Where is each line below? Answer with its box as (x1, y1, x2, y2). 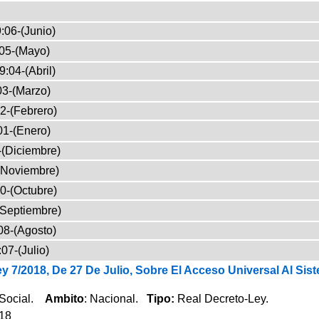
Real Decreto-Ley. (177, 292, 268, 305)
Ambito (44, 292, 84, 305)
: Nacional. (83, 292, 147, 305)
